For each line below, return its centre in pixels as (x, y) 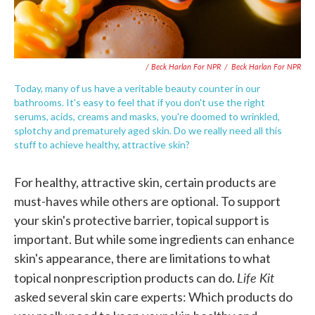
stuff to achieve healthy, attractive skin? (102, 144)
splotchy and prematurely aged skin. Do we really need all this (148, 130)
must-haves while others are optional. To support (147, 201)
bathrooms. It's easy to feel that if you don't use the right (140, 102)
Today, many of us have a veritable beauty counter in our (137, 88)
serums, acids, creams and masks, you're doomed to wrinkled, (147, 116)
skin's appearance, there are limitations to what (142, 258)
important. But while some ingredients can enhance (154, 239)
